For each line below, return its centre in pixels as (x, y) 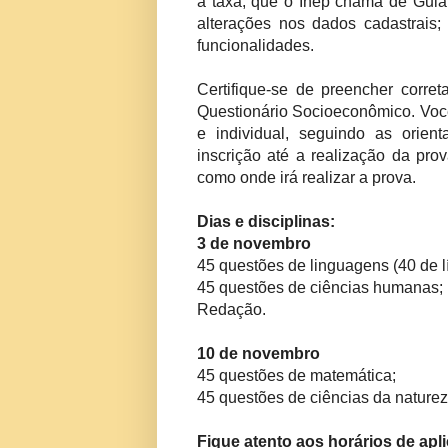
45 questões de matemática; (296, 376)
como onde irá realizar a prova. (306, 178)
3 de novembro (254, 244)
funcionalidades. (255, 46)
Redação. (231, 310)
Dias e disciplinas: (266, 222)
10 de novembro (258, 354)
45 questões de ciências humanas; (320, 288)
